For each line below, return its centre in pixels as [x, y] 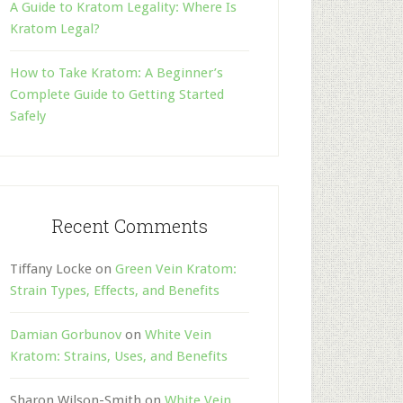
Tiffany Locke [51, 269]
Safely [28, 116]
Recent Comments [130, 225]
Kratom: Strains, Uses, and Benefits [119, 356]
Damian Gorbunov [66, 334]
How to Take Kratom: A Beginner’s [116, 72]
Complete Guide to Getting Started [117, 94]
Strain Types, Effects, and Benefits [115, 290]
